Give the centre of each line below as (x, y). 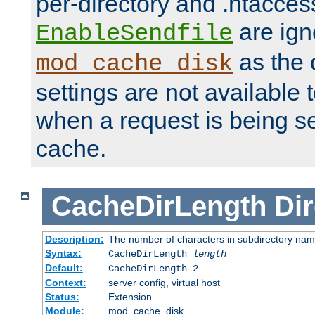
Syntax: (63, 253)
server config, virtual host (164, 282)
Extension (130, 296)
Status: (62, 296)
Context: (65, 282)
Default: (64, 268)
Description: (74, 239)
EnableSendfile (134, 34)
